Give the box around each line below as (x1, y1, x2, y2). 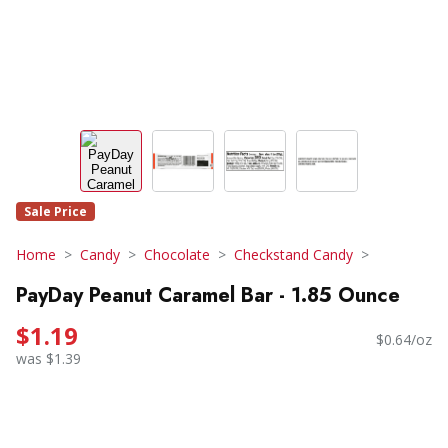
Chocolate (144, 245, 210, 264)
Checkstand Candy (234, 245, 353, 264)
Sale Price (24, 203, 87, 220)
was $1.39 (16, 349, 81, 369)
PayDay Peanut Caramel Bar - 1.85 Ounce (16, 280, 400, 310)
